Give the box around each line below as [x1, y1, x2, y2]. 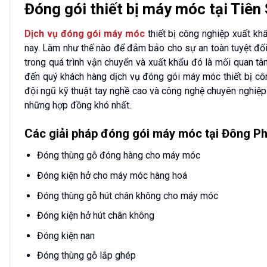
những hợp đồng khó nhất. [24, 99, 131, 111]
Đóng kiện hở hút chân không [36, 210, 154, 222]
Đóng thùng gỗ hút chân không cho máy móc [36, 190, 218, 201]
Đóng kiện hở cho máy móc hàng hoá [36, 169, 187, 181]
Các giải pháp [24, 126, 101, 141]
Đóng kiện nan [36, 229, 95, 241]
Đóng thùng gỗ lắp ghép [36, 250, 136, 262]
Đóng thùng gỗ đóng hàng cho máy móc [36, 150, 200, 162]
